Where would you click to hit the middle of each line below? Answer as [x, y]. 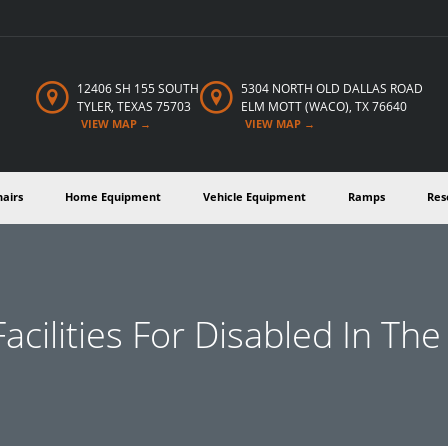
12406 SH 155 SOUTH [138, 88]
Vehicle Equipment [254, 196]
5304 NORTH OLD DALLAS [315, 88]
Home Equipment [113, 196]
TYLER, [97, 106]
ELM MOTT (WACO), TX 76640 [324, 106]
